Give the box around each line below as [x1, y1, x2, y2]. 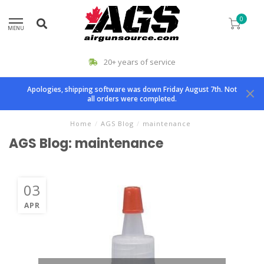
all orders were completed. [87, 94, 177, 103]
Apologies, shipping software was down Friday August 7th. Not [27, 84, 237, 94]
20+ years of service [102, 57, 176, 67]
